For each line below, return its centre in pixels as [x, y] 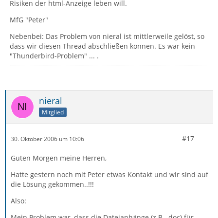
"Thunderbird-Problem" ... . [54, 56]
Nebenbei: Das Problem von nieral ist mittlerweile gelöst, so [107, 36]
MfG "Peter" [29, 20]
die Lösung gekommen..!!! [52, 184]
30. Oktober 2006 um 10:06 [47, 139]
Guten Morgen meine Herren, [59, 158]
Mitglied [53, 112]
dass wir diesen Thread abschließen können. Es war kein [102, 46]
